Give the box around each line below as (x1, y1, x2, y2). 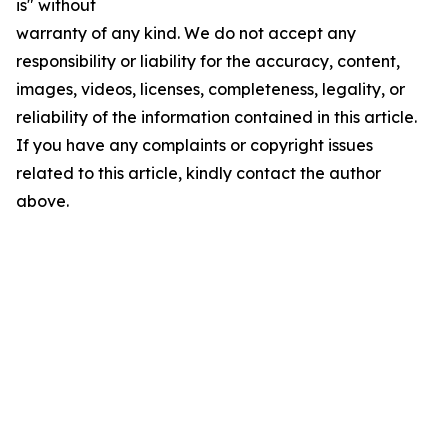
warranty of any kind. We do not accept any (16, 23, 356, 43)
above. (16, 191, 69, 211)
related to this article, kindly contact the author (16, 163, 381, 183)
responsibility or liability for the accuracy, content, (16, 51, 400, 71)
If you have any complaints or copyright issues (16, 135, 373, 155)
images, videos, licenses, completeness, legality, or (16, 79, 405, 99)
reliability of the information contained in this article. (16, 107, 417, 127)
